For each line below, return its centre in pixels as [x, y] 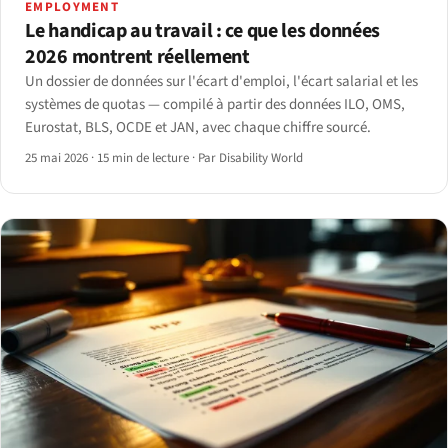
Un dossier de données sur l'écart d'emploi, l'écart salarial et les [221, 81]
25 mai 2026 [58, 157]
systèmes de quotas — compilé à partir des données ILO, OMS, [215, 104]
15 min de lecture [143, 157]
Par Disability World [250, 157]
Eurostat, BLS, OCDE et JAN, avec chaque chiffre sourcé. [198, 127]
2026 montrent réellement [137, 56]
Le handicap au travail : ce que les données [203, 30]
